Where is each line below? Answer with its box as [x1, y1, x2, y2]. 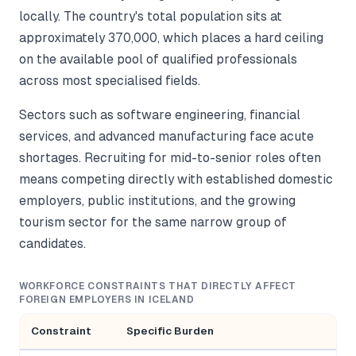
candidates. [19, 237, 86, 251]
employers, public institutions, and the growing [19, 194, 296, 208]
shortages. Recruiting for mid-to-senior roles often [19, 151, 321, 165]
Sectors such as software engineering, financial [19, 108, 300, 122]
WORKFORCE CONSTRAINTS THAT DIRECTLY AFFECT [19, 281, 297, 292]
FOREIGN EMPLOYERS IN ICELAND [19, 294, 195, 306]
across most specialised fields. [19, 74, 200, 88]
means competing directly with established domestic [19, 172, 333, 187]
